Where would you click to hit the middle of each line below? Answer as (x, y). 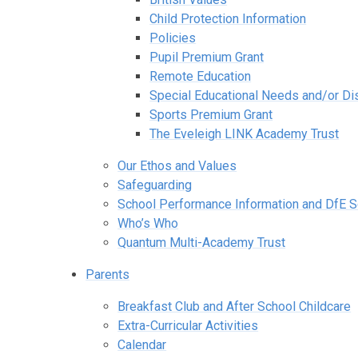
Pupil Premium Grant (207, 57)
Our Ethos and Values (177, 165)
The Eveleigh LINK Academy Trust (245, 133)
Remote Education (201, 76)
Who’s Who (148, 223)
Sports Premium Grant (211, 114)
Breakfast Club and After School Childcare (235, 306)
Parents (108, 274)
